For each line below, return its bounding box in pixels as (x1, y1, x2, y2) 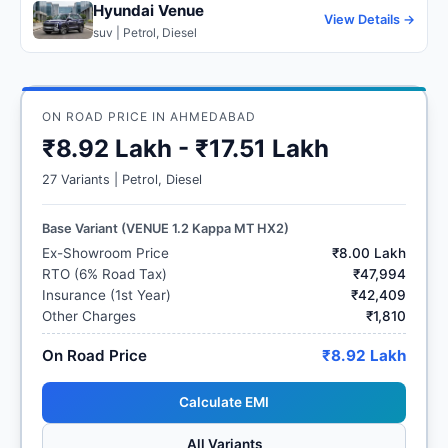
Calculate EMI (179, 393, 269, 410)
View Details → (324, 12, 415, 28)
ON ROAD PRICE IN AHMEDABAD (42, 108, 256, 124)
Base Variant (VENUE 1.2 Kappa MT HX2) (42, 220, 289, 236)
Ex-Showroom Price (42, 244, 169, 261)
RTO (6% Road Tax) (42, 265, 167, 282)
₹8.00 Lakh (332, 244, 406, 261)
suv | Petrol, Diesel (93, 24, 197, 40)
